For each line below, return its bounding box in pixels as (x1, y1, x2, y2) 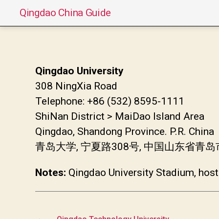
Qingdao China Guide (20, 6, 111, 19)
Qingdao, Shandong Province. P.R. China (35, 125, 214, 137)
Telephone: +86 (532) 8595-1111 (35, 95, 184, 107)
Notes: (35, 166, 66, 178)
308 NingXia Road (35, 80, 117, 92)
